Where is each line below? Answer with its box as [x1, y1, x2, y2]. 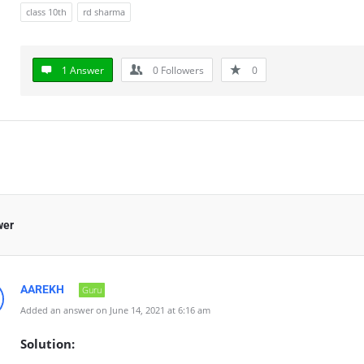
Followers [158, 63, 204, 77]
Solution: [20, 336, 78, 352]
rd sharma [83, 6, 125, 18]
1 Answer [62, 63, 104, 77]
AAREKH [20, 283, 64, 296]
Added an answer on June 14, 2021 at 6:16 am [20, 304, 210, 316]
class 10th [26, 6, 67, 18]
